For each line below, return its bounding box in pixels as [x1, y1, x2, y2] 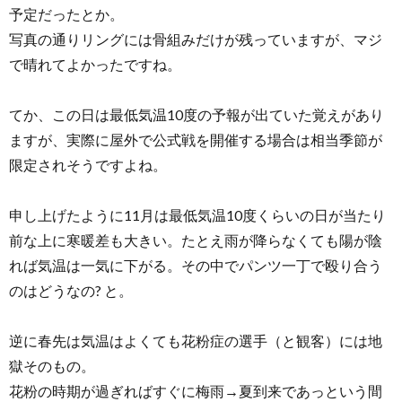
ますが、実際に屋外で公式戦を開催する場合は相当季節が [9, 130, 382, 148]
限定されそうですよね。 [9, 155, 167, 173]
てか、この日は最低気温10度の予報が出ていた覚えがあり [9, 105, 384, 123]
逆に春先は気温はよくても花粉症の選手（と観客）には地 [9, 331, 382, 349]
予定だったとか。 [9, 4, 124, 22]
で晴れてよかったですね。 [9, 55, 181, 73]
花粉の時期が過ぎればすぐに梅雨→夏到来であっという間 [9, 381, 382, 399]
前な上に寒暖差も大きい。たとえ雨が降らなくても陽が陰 [9, 231, 382, 249]
